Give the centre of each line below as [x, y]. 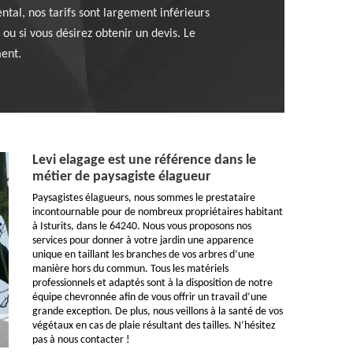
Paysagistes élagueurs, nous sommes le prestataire [144, 198]
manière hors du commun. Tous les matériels [130, 269]
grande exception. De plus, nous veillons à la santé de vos [158, 312]
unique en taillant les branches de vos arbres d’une [143, 255]
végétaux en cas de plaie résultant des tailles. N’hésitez [154, 326]
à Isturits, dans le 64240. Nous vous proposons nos [142, 227]
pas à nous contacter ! [81, 340]
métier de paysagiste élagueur [121, 177]
